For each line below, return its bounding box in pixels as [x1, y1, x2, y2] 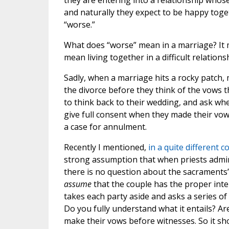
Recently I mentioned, [63, 142, 148, 153]
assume [63, 178, 91, 190]
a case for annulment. [63, 121, 147, 133]
